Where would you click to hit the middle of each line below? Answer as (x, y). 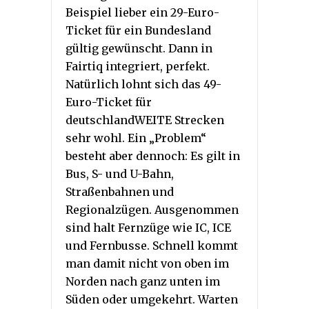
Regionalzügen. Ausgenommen (152, 209)
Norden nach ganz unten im (143, 281)
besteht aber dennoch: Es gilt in (153, 156)
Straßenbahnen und (120, 191)
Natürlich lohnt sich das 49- (143, 84)
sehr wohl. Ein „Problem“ (136, 138)
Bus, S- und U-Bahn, (120, 173)
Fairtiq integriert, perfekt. (138, 66)
